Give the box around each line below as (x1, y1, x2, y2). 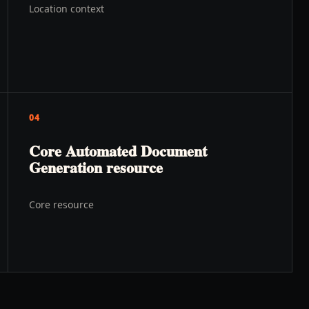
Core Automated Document (29, 139, 207, 162)
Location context (29, 2, 104, 15)
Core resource (29, 198, 94, 211)
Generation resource (29, 156, 163, 179)
